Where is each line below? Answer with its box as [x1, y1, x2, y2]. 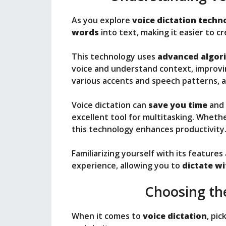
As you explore [72, 15, 132, 26]
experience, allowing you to [72, 160, 182, 172]
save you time [148, 99, 207, 111]
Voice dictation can [72, 99, 148, 111]
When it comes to [72, 210, 143, 222]
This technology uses [72, 51, 157, 63]
